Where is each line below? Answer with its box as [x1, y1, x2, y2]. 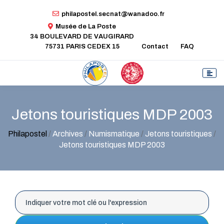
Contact [141, 42, 168, 50]
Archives [52, 129, 83, 138]
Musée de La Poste [55, 22, 116, 30]
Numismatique [88, 129, 139, 138]
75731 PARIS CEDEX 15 [44, 42, 119, 50]
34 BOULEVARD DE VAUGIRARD [30, 32, 134, 40]
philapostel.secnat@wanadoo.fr [61, 10, 164, 17]
